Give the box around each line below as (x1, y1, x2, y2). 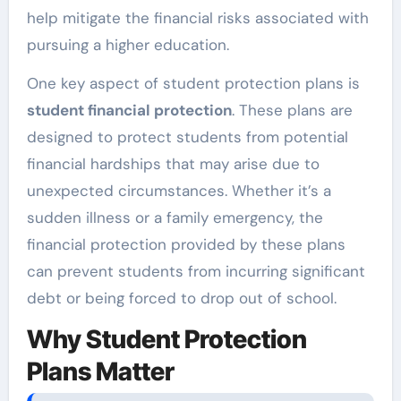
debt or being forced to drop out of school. (26, 287, 337, 308)
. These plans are (231, 99, 353, 120)
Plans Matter (26, 355, 175, 387)
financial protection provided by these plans (26, 234, 346, 254)
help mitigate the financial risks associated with (26, 7, 369, 28)
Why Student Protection (26, 323, 307, 354)
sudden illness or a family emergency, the (26, 207, 323, 227)
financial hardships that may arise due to (26, 153, 320, 174)
